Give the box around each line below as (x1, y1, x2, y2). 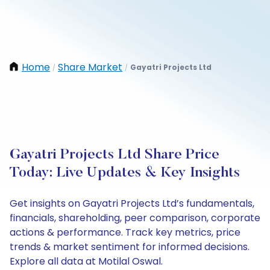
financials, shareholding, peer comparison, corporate (10, 211, 260, 225)
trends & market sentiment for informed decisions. (10, 240, 250, 254)
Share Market (58, 60, 122, 74)
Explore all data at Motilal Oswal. (10, 254, 163, 268)
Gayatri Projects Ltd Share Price (10, 148, 219, 162)
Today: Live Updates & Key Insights (10, 166, 240, 180)
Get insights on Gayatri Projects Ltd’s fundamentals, (10, 196, 254, 210)
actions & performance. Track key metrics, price (10, 225, 240, 239)
